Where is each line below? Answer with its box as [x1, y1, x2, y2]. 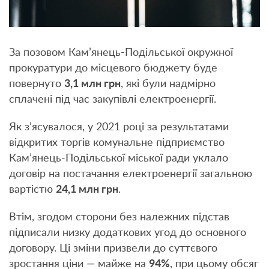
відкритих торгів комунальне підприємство [9, 138, 225, 149]
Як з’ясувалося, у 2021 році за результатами [9, 122, 229, 133]
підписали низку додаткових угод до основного [9, 228, 246, 239]
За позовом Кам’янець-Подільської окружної [9, 47, 233, 59]
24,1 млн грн [56, 184, 118, 196]
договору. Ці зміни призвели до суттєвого [9, 243, 217, 255]
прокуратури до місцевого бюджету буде [9, 63, 217, 74]
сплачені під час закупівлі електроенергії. [9, 94, 216, 106]
